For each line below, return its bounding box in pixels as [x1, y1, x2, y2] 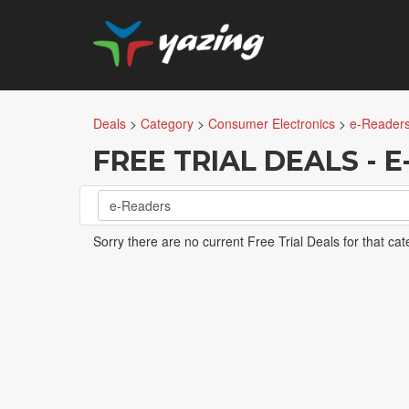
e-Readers [110, 196, 171, 215]
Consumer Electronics [208, 114, 335, 132]
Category [141, 114, 194, 132]
